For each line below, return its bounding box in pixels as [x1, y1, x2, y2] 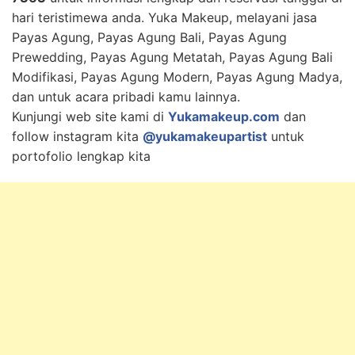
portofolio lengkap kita [12, 148, 151, 164]
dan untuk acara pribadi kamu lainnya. [12, 89, 240, 105]
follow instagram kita [12, 128, 143, 144]
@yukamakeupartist [143, 128, 267, 144]
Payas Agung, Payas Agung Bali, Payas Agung [12, 29, 287, 45]
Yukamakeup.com [168, 109, 280, 124]
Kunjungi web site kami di [12, 109, 168, 124]
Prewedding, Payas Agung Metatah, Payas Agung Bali [12, 49, 333, 65]
